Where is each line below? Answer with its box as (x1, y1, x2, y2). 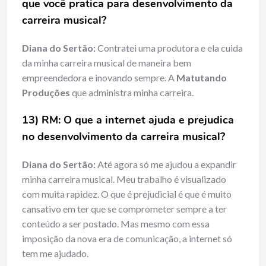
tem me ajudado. (22, 248, 88, 259)
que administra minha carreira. (70, 87, 194, 99)
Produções (22, 87, 70, 99)
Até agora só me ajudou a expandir (96, 159, 236, 170)
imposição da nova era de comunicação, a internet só (22, 233, 232, 245)
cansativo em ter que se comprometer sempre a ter (22, 203, 227, 215)
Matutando (176, 72, 227, 84)
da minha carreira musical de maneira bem (22, 57, 191, 69)
